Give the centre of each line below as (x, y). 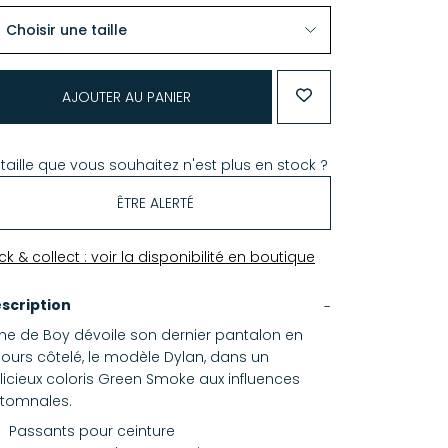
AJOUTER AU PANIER (126, 97)
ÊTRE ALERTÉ (156, 203)
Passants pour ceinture (92, 431)
